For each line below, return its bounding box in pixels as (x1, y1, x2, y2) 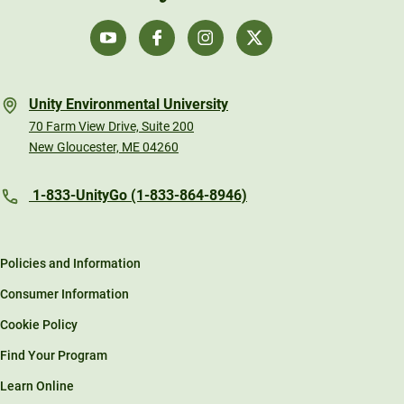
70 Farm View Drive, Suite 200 (29, 118, 194, 133)
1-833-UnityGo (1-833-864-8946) (29, 186, 247, 204)
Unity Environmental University (29, 95, 228, 113)
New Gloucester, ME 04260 (29, 139, 179, 154)
